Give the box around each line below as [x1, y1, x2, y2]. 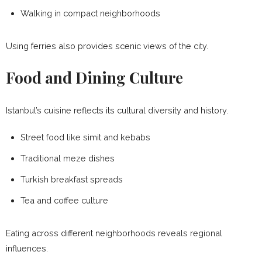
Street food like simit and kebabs [20, 132, 150, 142]
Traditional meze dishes [20, 153, 115, 163]
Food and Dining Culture [6, 67, 183, 88]
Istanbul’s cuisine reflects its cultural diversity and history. [6, 105, 228, 115]
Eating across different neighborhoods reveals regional [6, 227, 222, 238]
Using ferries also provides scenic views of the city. [6, 40, 208, 51]
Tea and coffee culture [20, 195, 108, 205]
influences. [6, 243, 48, 253]
